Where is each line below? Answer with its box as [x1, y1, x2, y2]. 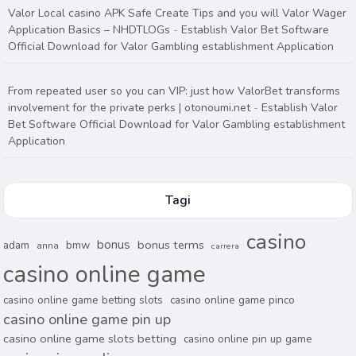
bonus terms [137, 237, 205, 253]
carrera [211, 240, 240, 252]
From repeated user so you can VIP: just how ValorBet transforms [8, 83, 341, 99]
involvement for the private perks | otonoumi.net [8, 100, 251, 115]
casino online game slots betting [3, 331, 177, 346]
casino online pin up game [184, 331, 313, 346]
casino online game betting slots [3, 292, 164, 308]
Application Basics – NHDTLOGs [8, 22, 171, 37]
